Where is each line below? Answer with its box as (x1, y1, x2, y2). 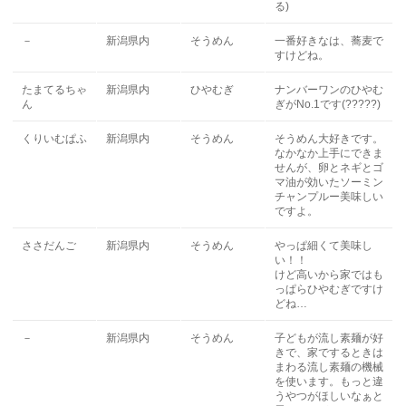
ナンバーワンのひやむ (275, 83, 384, 96)
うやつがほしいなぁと (275, 390, 384, 402)
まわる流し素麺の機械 (275, 361, 384, 373)
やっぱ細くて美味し (275, 239, 373, 252)
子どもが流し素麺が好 (275, 332, 384, 344)
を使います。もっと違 (275, 375, 384, 388)
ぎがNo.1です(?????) (275, 98, 382, 111)
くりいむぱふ (22, 132, 88, 145)
